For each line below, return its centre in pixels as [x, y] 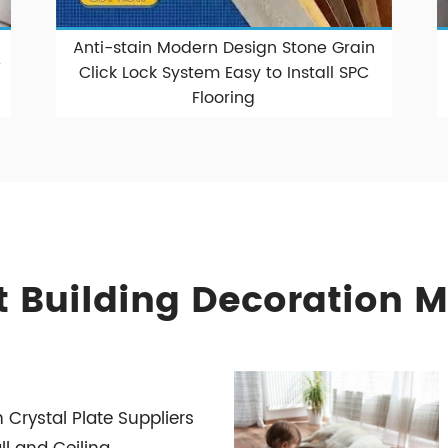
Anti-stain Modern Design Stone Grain [223, 48]
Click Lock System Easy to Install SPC [223, 73]
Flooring [224, 98]
